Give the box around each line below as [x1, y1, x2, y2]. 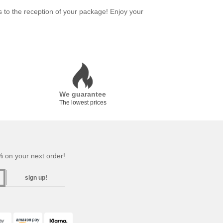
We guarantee [59, 90, 106, 98]
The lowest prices [59, 99, 107, 106]
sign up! [25, 174, 47, 181]
